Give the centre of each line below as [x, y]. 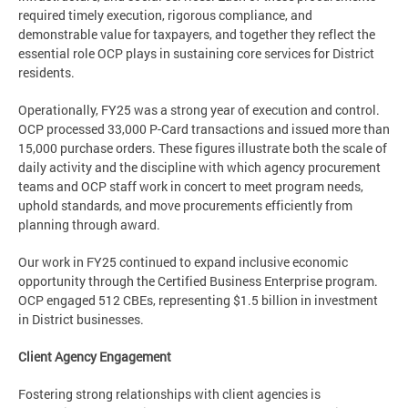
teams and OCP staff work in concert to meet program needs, [191, 186]
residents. [46, 72]
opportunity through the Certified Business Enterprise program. [198, 280]
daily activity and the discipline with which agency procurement [199, 167]
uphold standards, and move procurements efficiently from [185, 205]
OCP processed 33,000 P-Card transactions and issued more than [204, 128]
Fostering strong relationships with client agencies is [169, 393]
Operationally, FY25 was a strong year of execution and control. [199, 109]
